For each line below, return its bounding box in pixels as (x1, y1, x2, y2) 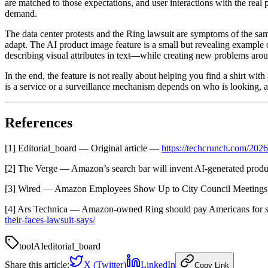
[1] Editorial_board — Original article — (5, 143, 162, 154)
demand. (5, 8, 37, 19)
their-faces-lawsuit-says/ (5, 215, 95, 226)
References (5, 115, 72, 131)
